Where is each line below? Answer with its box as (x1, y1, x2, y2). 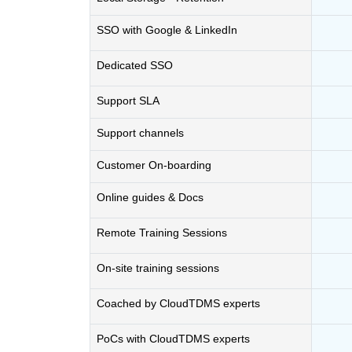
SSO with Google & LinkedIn (97, 24, 237, 36)
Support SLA (97, 94, 159, 107)
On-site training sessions (97, 262, 219, 274)
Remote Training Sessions (97, 226, 227, 239)
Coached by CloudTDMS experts (97, 297, 260, 310)
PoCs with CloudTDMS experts (97, 332, 250, 345)
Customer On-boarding (97, 159, 211, 171)
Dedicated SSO (97, 59, 173, 71)
